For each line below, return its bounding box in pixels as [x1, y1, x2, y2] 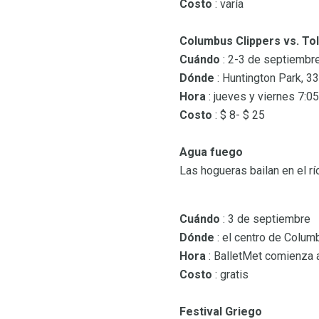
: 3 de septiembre [220, 212, 310, 226]
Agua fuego [179, 145, 243, 159]
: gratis [212, 268, 249, 282]
